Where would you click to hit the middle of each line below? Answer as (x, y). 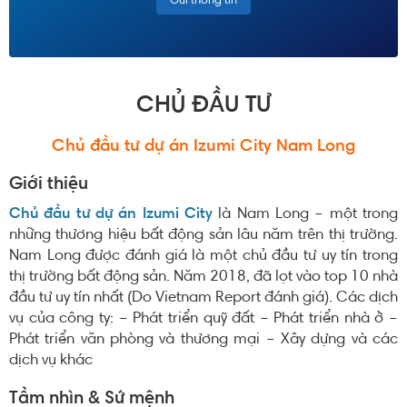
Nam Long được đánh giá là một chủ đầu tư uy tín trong (203, 257)
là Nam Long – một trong (305, 215)
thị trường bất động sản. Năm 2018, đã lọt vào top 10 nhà (203, 278)
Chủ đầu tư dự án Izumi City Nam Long (203, 148)
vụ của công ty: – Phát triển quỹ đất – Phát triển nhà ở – (203, 319)
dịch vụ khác (51, 361)
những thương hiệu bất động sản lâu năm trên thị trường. (203, 236)
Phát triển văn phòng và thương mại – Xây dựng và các (203, 340)
